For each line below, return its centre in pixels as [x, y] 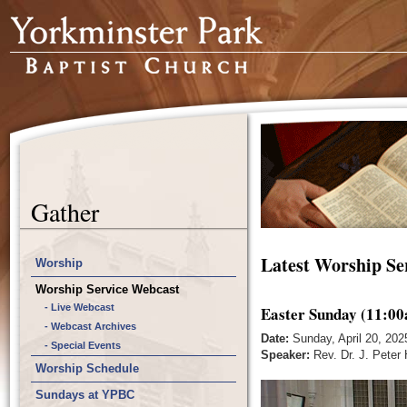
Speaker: [285, 355]
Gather [65, 212]
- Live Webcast [79, 307]
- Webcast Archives [90, 326]
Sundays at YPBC [85, 395]
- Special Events [83, 345]
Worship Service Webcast [107, 289]
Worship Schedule [87, 368]
